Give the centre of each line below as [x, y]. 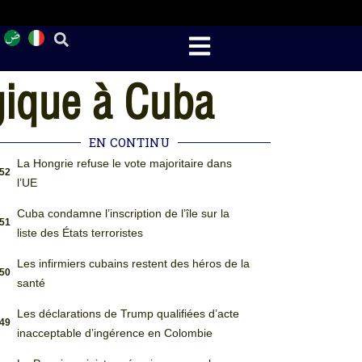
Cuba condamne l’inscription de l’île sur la [123, 213]
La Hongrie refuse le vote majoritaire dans [124, 163]
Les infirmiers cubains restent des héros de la [133, 263]
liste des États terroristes [80, 233]
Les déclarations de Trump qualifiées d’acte [128, 314]
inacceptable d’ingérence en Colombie [114, 333]
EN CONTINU [130, 142]
